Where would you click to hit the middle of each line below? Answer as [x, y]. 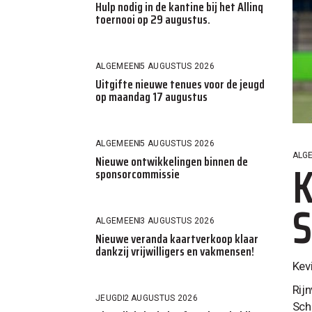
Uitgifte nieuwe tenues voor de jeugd [180, 84]
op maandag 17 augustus [151, 96]
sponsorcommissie [138, 174]
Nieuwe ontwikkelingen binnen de [172, 161]
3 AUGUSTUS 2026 [177, 220]
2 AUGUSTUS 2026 [161, 298]
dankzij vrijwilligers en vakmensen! [175, 251]
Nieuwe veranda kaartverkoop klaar [177, 239]
